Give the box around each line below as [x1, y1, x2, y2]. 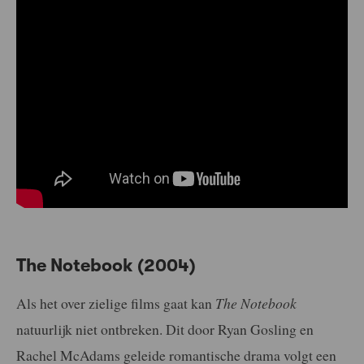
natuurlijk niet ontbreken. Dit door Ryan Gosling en [16, 319, 314, 340]
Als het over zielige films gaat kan [16, 293, 215, 314]
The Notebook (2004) [16, 255, 196, 276]
